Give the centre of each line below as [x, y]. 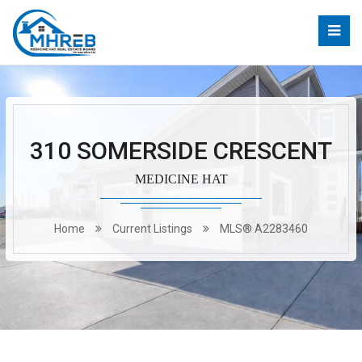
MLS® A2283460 [264, 229]
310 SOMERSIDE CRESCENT [181, 151]
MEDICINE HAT [181, 179]
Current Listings [152, 229]
